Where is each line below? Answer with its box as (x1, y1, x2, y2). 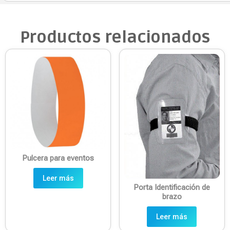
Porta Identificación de (133, 183, 210, 193)
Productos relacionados (20, 27, 210, 48)
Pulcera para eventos (22, 154, 94, 163)
